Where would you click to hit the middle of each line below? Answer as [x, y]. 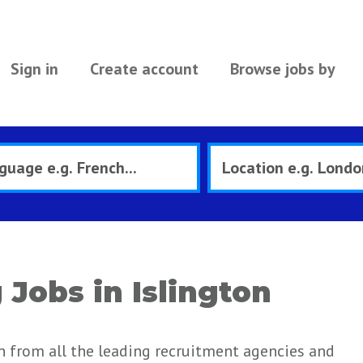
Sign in [34, 69]
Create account [144, 69]
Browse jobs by [282, 69]
